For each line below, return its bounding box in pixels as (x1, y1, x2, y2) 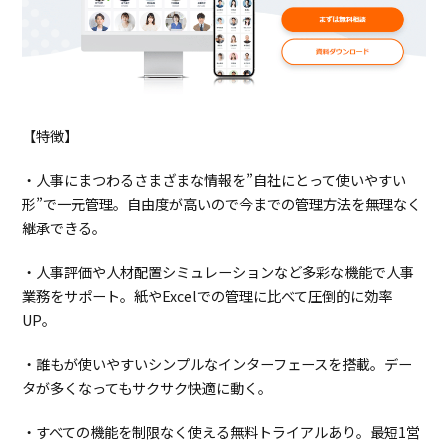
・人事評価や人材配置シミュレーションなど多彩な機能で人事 (22, 261, 415, 283)
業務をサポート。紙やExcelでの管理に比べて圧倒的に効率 (22, 285, 393, 307)
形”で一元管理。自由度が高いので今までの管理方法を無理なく (22, 193, 422, 215)
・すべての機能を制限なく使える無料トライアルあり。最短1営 (22, 421, 421, 443)
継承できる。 (22, 217, 107, 239)
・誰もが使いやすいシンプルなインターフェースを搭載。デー (22, 353, 413, 375)
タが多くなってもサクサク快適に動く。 (22, 377, 273, 399)
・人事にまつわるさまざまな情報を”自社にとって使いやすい (22, 169, 407, 191)
